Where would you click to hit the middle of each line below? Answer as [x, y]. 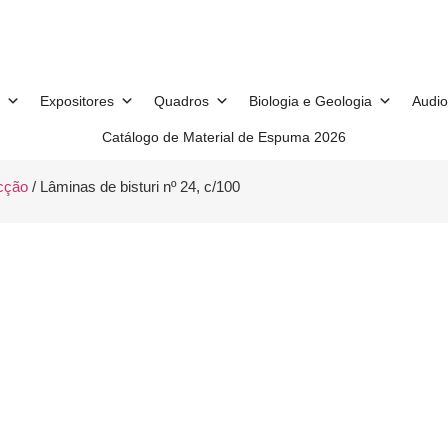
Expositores [76, 100]
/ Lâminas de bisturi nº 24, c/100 [133, 187]
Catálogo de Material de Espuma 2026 [224, 136]
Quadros [181, 100]
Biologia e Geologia [310, 100]
